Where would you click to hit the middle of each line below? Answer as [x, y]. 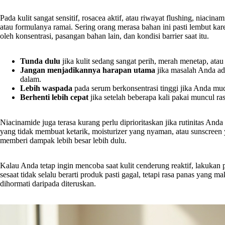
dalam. [31, 79]
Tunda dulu [40, 61]
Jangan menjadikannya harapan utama [88, 70]
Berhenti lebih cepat [54, 97]
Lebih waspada [46, 88]
